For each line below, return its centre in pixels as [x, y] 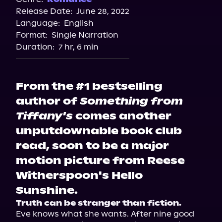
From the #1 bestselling [89, 86]
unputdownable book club [99, 131]
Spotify [111, 12]
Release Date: [44, 11]
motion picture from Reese [100, 161]
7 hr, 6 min [79, 47]
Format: [32, 35]
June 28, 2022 [103, 11]
